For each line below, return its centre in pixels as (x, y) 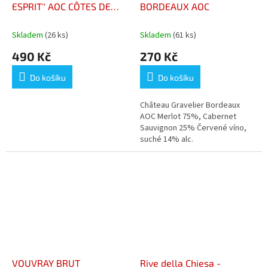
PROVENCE (35, 20)
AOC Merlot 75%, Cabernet (188, 117)
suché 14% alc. (167, 140)
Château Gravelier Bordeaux (190, 106)
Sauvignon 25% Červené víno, (193, 128)
